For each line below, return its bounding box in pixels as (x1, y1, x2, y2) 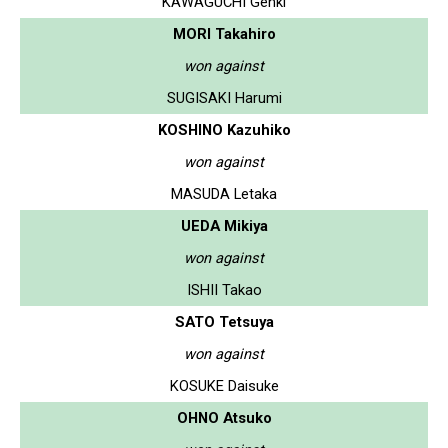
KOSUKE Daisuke (169, 376, 279, 395)
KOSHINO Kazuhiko (157, 120, 291, 139)
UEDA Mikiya (180, 216, 268, 235)
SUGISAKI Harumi (166, 88, 282, 107)
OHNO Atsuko (176, 408, 272, 427)
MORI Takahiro (172, 24, 276, 43)
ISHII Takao (186, 280, 262, 299)
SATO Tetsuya (174, 312, 274, 331)
